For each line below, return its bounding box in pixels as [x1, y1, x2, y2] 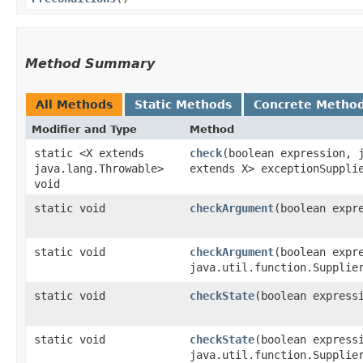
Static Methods [135, 97, 232, 111]
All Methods [36, 97, 113, 111]
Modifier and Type [32, 122, 137, 135]
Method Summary [25, 55, 155, 71]
